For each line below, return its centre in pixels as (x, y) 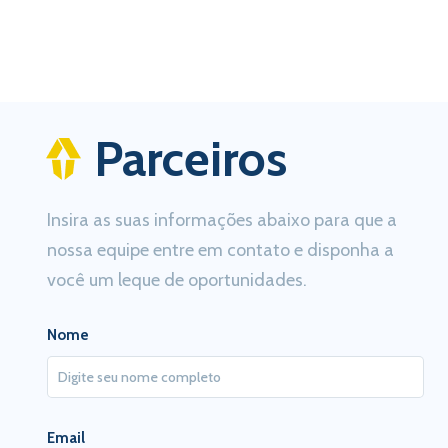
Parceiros (190, 158)
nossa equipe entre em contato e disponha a (220, 249)
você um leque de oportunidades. (177, 279)
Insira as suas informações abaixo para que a (222, 219)
